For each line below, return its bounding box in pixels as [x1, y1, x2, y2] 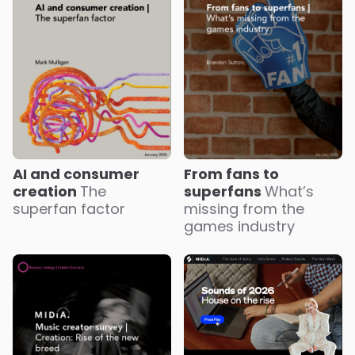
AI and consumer [13, 163, 139, 184]
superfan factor [13, 198, 125, 219]
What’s [265, 181, 314, 201]
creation [13, 181, 80, 201]
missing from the [184, 198, 304, 219]
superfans [184, 181, 265, 201]
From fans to [184, 163, 279, 184]
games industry [184, 216, 295, 236]
